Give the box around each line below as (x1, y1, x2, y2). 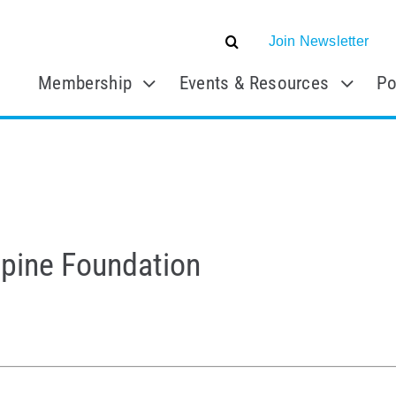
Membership (38, 72, 133, 95)
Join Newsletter (268, 34, 369, 49)
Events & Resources (179, 72, 330, 95)
